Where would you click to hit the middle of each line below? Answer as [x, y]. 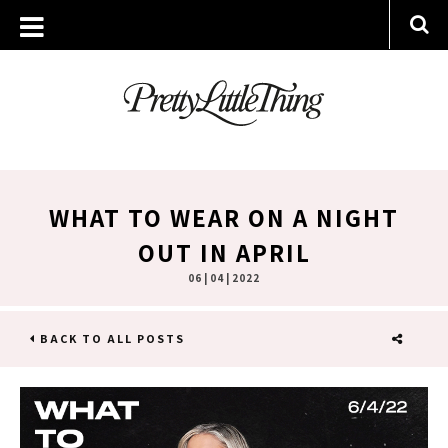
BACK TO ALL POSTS [110, 338]
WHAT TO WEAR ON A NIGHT [224, 217]
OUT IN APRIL [224, 252]
